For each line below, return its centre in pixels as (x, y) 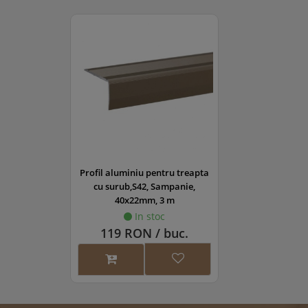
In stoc (148, 216)
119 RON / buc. (144, 233)
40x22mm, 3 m (144, 200)
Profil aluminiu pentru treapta (144, 172)
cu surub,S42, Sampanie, (144, 186)
